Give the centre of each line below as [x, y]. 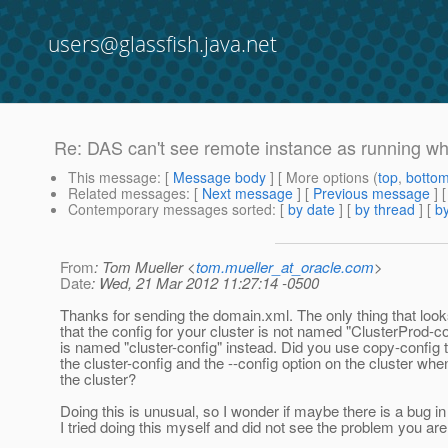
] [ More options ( [322, 177]
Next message [247, 193]
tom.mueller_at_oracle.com [285, 267]
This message [112, 177]
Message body [219, 177]
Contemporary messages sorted [170, 209]
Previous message [371, 193]
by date [311, 209]
